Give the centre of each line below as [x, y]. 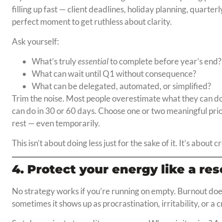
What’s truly [55, 61]
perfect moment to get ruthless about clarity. [92, 22]
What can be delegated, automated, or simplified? [121, 86]
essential [93, 61]
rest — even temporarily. [56, 123]
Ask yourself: [35, 42]
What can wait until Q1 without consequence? [114, 74]
